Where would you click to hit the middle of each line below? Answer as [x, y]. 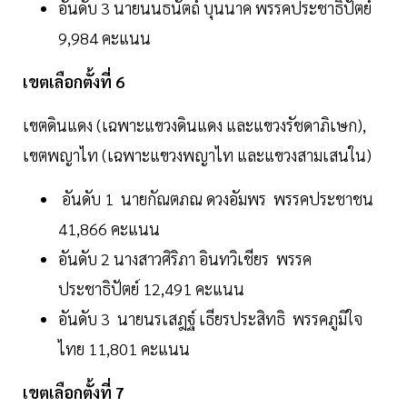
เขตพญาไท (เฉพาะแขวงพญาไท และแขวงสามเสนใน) [197, 155]
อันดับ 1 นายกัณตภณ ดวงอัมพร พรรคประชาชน [216, 199]
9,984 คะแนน [104, 38]
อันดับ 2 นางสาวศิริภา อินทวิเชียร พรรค [185, 259]
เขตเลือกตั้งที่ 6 [74, 82]
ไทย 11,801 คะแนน [124, 349]
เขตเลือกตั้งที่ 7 [74, 392]
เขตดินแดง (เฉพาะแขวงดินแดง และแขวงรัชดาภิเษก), [194, 125]
